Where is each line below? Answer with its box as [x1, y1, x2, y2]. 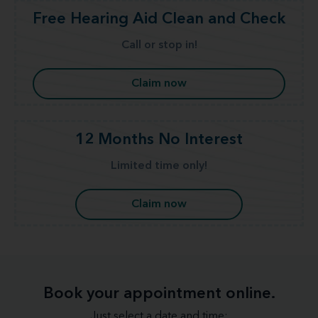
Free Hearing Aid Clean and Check [33, 11, 285, 28]
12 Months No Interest [75, 132, 243, 148]
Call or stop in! [121, 40, 197, 52]
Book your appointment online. [43, 285, 275, 302]
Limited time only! [111, 160, 207, 172]
